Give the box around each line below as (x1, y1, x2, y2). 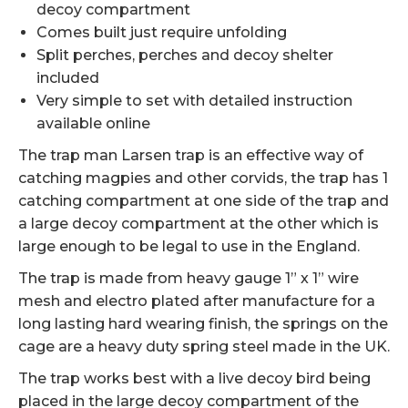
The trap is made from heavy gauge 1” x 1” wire (18, 270, 359, 287)
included (36, 69, 99, 87)
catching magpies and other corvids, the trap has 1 (18, 169, 388, 187)
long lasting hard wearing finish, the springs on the (18, 315, 388, 332)
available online (36, 115, 150, 132)
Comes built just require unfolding (36, 24, 287, 41)
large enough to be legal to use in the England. (18, 238, 360, 255)
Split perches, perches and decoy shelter (36, 46, 333, 64)
